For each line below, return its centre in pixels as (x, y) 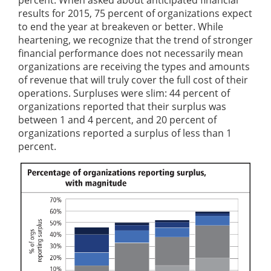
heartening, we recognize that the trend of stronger (135, 40)
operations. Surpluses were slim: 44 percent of (124, 93)
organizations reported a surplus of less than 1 (125, 133)
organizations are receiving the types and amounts (134, 67)
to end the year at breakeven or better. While (121, 27)
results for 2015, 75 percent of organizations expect (135, 14)
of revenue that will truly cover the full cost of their (133, 80)
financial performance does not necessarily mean (131, 54)
